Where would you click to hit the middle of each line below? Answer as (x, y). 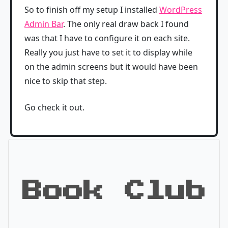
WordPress (181, 10)
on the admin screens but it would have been (111, 67)
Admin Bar (44, 24)
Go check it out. (54, 107)
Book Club (114, 191)
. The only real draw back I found (126, 24)
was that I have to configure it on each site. (107, 38)
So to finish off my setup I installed (92, 10)
